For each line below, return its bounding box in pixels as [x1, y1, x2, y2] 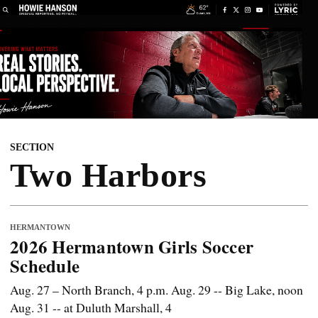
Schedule [10, 253, 79, 280]
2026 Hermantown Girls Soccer [10, 234, 253, 261]
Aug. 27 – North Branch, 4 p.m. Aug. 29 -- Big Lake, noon [10, 281, 303, 299]
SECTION [10, 142, 54, 153]
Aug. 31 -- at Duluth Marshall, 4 [10, 299, 172, 317]
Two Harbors [10, 156, 207, 194]
